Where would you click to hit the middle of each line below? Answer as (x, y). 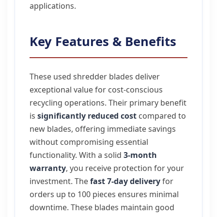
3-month (140, 155)
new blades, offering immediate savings (103, 129)
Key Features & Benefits (103, 41)
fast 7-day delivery (125, 181)
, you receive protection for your (125, 168)
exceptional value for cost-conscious (96, 90)
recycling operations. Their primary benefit (108, 103)
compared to (161, 116)
